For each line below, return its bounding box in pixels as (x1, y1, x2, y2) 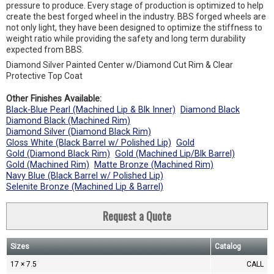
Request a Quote (103, 208, 171, 224)
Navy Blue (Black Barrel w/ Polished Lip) (6, 171, 163, 181)
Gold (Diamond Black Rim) (6, 149, 110, 159)
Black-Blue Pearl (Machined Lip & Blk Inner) (6, 105, 176, 115)
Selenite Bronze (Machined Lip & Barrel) (6, 182, 163, 192)
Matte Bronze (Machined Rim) (94, 160, 213, 170)
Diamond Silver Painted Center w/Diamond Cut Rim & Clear (6, 60, 233, 70)
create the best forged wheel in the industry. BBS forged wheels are (6, 12, 266, 21)
